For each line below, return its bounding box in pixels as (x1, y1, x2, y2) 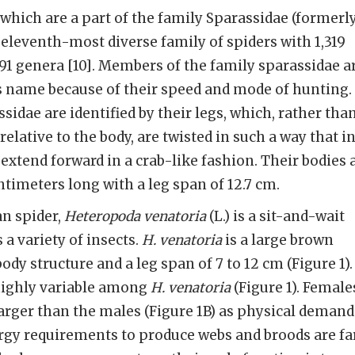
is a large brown (222, 231, 334, 249)
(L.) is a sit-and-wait (206, 208, 345, 225)
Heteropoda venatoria (64, 208, 206, 225)
